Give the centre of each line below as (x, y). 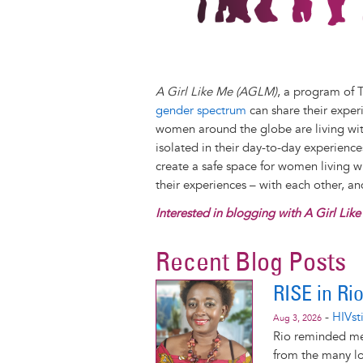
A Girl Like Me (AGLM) (216, 92)
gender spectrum (201, 110)
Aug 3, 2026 (297, 318)
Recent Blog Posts (251, 261)
